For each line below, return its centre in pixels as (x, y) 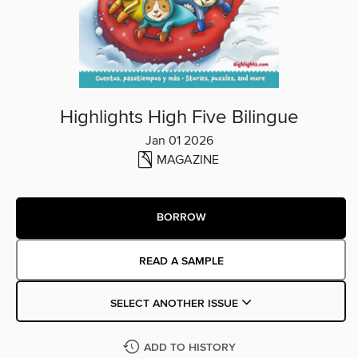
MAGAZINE (188, 159)
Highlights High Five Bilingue (179, 117)
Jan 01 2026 (179, 140)
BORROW (181, 218)
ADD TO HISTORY (189, 347)
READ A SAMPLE (181, 261)
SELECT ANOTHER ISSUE (175, 303)
